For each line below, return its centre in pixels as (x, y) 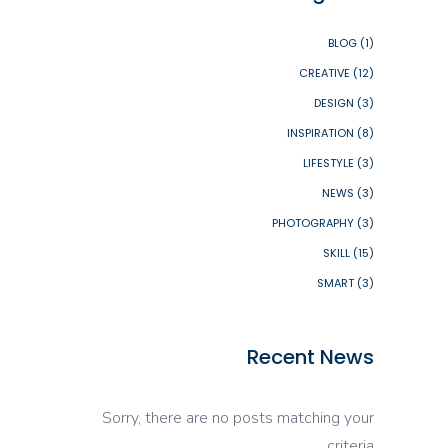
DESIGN (334, 102)
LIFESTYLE (328, 162)
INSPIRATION (320, 132)
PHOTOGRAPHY (313, 222)
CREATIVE (324, 72)
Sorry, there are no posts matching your (238, 417)
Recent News (310, 356)
